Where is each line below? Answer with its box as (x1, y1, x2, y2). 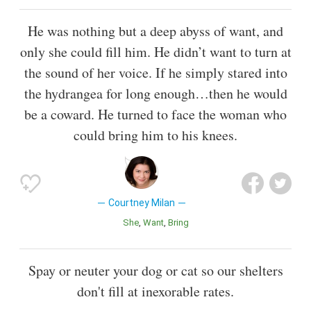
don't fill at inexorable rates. (77, 282, 234, 301)
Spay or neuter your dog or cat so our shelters (28, 261, 283, 280)
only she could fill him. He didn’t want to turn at (19, 42, 292, 62)
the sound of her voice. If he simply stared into (24, 63, 287, 83)
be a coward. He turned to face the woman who (24, 105, 287, 124)
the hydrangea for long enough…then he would (24, 84, 287, 103)
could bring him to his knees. (74, 126, 237, 145)
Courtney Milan (108, 197, 175, 209)
